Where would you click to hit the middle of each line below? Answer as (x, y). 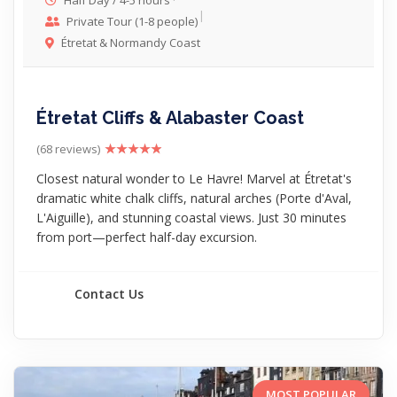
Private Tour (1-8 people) (131, 21)
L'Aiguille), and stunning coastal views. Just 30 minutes (191, 218)
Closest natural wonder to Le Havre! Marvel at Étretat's (194, 179)
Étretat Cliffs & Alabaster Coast (170, 118)
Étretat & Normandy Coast (129, 43)
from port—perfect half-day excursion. (147, 237)
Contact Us (109, 294)
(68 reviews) (68, 149)
